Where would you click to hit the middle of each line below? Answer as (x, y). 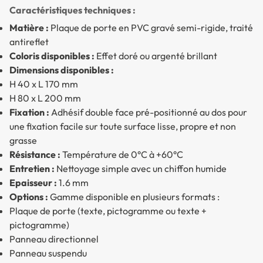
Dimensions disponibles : (62, 70)
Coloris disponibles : (52, 55)
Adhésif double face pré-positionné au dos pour (148, 112)
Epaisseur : (33, 182)
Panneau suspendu (48, 253)
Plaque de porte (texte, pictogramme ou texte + (108, 210)
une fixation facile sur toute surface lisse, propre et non (123, 126)
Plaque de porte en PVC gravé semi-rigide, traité (151, 27)
